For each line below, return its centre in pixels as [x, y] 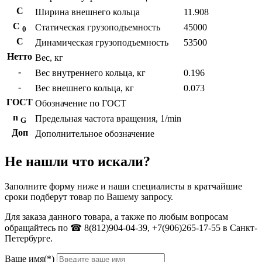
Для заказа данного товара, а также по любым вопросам [116, 216]
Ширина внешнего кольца [87, 12]
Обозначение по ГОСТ [81, 103]
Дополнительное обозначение [95, 134]
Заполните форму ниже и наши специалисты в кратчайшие [123, 186]
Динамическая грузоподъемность [102, 42]
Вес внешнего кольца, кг [85, 88]
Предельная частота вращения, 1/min [108, 118]
